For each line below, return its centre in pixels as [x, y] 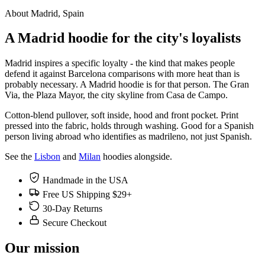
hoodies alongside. [136, 157]
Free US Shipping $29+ [87, 195]
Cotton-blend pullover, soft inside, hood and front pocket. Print [122, 115]
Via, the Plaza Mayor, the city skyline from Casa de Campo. [116, 95]
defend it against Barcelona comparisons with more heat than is [122, 74]
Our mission [42, 248]
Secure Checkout [75, 223]
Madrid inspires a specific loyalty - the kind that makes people [120, 63]
